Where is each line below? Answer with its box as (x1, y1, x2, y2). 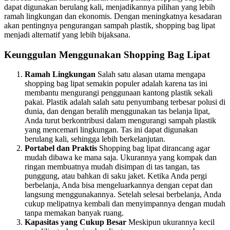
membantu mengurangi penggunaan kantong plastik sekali (25, 88, 213, 98)
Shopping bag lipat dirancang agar (97, 144, 210, 153)
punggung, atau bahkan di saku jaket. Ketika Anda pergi (25, 171, 207, 181)
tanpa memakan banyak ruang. (25, 208, 124, 218)
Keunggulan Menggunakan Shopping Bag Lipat (4, 49, 210, 60)
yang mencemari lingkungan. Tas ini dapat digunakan (25, 125, 198, 135)
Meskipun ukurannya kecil (126, 218, 215, 227)
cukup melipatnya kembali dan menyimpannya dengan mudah (25, 199, 225, 208)
